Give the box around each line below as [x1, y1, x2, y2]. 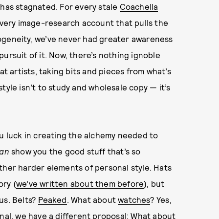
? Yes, [150, 195, 172, 204]
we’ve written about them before [16, 178, 144, 188]
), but [144, 178, 165, 188]
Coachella [119, 1, 158, 11]
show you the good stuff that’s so [9, 146, 141, 156]
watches [118, 195, 150, 204]
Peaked [38, 195, 67, 204]
